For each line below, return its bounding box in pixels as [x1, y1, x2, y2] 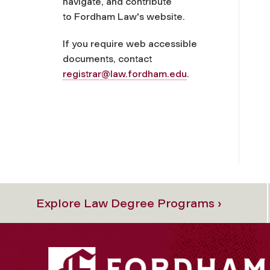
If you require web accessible [63, 37, 197, 49]
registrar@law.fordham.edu [63, 67, 187, 80]
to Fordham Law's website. [63, 10, 185, 22]
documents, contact [63, 52, 152, 64]
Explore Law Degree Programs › [36, 195, 222, 210]
